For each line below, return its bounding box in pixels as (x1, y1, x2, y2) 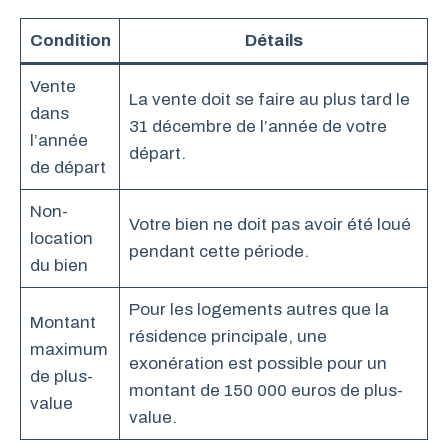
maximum (29, 339, 108, 359)
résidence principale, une (128, 326, 327, 346)
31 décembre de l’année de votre (128, 116, 387, 136)
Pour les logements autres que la (128, 299, 389, 319)
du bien (29, 255, 88, 275)
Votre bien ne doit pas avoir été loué (128, 214, 411, 234)
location (29, 228, 93, 248)
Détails (244, 30, 303, 50)
